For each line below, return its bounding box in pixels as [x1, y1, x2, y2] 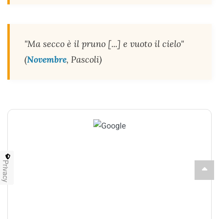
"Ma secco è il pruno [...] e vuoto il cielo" [24, 38, 184, 50]
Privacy [1, 160, 11, 182]
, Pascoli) [66, 54, 102, 66]
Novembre [27, 54, 66, 66]
